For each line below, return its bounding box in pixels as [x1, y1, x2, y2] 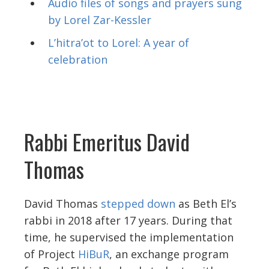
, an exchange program [109, 246, 229, 261]
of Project [24, 246, 78, 261]
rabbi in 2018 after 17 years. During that [24, 213, 232, 228]
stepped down [101, 196, 175, 211]
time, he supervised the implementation [24, 229, 234, 244]
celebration [48, 52, 107, 67]
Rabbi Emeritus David [24, 125, 190, 157]
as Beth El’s [175, 196, 237, 211]
